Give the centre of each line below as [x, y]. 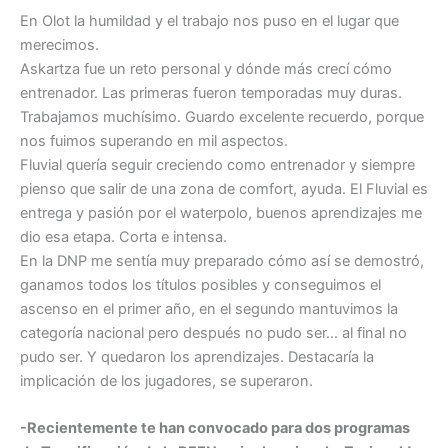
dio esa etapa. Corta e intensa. [123, 237]
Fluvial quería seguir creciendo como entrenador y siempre [217, 165]
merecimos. [59, 45]
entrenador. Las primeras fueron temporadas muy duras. [211, 93]
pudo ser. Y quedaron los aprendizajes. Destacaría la [197, 357]
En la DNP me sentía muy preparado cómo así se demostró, [222, 261]
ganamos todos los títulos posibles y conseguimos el [200, 285]
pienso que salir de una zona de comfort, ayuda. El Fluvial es [224, 189]
